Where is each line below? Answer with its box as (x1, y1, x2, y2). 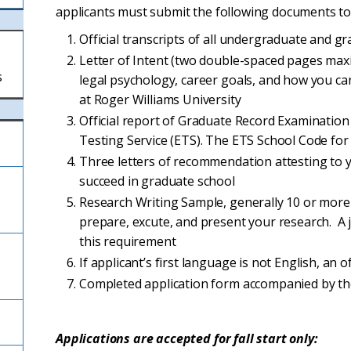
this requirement (79, 233, 176, 250)
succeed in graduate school (79, 172, 235, 190)
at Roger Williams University (79, 91, 241, 108)
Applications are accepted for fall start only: (56, 330, 318, 347)
